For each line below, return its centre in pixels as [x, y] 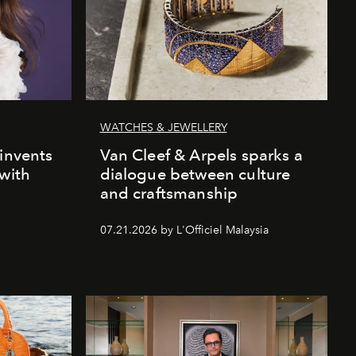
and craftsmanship [169, 193]
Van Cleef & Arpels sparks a [201, 155]
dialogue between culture [195, 174]
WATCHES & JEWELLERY [163, 127]
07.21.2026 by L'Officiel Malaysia [184, 230]
